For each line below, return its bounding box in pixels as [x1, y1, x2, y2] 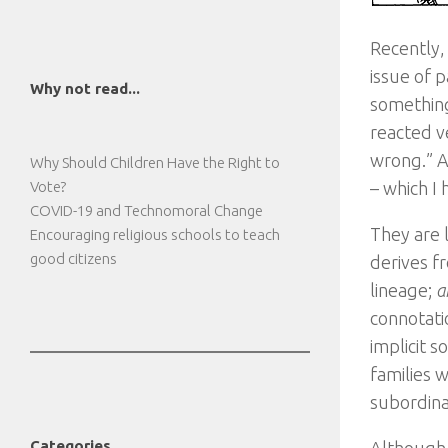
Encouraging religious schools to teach [30, 226, 280, 243]
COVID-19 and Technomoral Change [30, 202, 263, 219]
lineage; [370, 280, 436, 300]
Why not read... [30, 80, 140, 97]
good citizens [30, 250, 117, 267]
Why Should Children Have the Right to [30, 154, 280, 171]
